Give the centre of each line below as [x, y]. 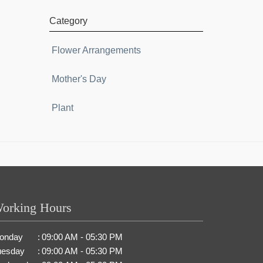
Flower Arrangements [96, 50]
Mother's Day [79, 79]
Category [68, 21]
